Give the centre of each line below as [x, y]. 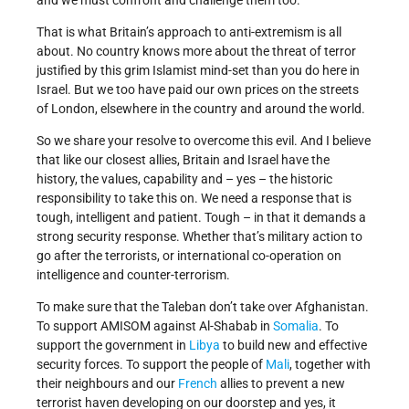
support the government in [113, 346]
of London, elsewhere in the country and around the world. [201, 109]
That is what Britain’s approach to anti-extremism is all [189, 32]
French [198, 384]
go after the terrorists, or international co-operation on [189, 256]
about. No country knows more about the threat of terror [196, 52]
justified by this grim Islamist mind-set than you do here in [198, 71]
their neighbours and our [107, 384]
